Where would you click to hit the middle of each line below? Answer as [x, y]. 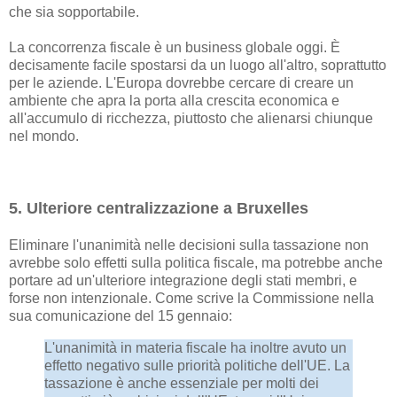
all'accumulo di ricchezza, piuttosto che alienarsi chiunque [191, 119]
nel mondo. [44, 136]
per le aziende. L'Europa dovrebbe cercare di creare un [181, 83]
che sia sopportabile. [74, 12]
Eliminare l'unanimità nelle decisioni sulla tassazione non [189, 245]
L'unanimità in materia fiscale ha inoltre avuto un [195, 347]
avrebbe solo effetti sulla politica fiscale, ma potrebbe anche [196, 263]
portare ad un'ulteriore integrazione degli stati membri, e [183, 281]
